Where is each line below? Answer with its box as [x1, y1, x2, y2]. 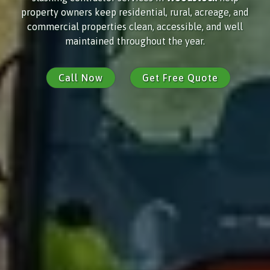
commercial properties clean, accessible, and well [27, 20, 243, 32]
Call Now [58, 72, 103, 83]
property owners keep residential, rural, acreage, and [21, 6, 249, 17]
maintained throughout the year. [65, 35, 205, 46]
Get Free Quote [142, 72, 218, 83]
